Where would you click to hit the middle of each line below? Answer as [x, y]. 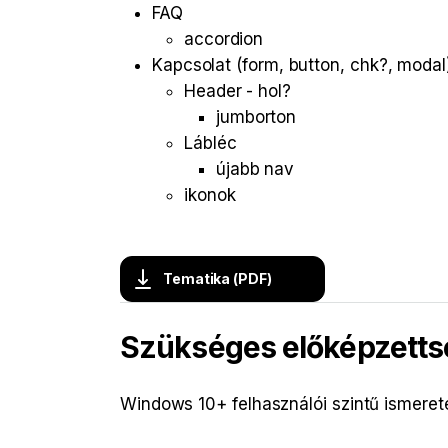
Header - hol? [237, 91]
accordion [224, 39]
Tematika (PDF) [217, 279]
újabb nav [255, 169]
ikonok [210, 195]
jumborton [256, 117]
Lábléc [210, 143]
